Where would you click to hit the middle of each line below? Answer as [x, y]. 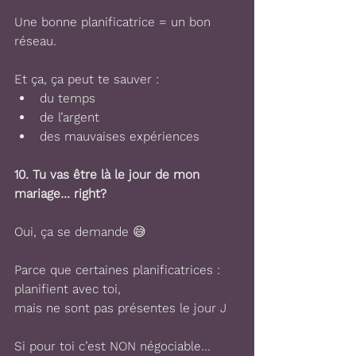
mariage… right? [60, 193]
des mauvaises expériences [120, 136]
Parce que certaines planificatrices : [117, 270]
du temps [68, 98]
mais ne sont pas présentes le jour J [120, 308]
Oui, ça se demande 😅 [80, 232]
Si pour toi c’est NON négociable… [114, 346]
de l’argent [70, 117]
